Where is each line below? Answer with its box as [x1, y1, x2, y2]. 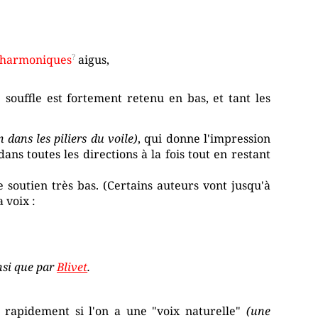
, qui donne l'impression [138, 130, 270, 146]
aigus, [75, 52, 110, 68]
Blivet [57, 258, 88, 275]
